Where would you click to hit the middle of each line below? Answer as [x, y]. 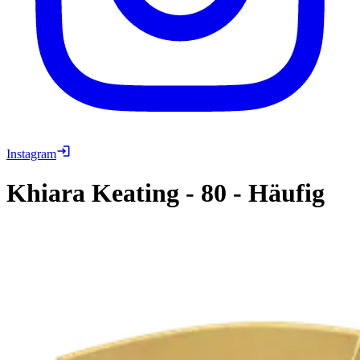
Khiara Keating [93, 193]
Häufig [286, 193]
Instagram [31, 153]
